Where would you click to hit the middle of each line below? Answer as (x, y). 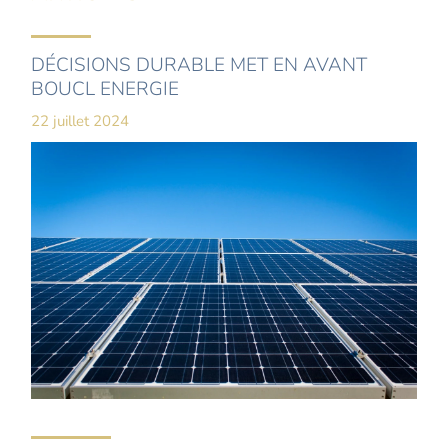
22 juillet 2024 (80, 121)
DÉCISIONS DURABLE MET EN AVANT (199, 65)
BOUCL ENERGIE (105, 89)
